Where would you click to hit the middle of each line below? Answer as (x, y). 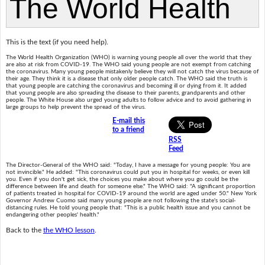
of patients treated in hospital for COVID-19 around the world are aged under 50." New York (131, 194)
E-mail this (128, 121)
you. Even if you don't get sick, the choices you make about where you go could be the (122, 180)
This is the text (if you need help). (57, 42)
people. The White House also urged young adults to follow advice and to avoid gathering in (128, 100)
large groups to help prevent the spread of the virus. (75, 107)
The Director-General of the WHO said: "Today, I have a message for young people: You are (128, 165)
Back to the (24, 230)
